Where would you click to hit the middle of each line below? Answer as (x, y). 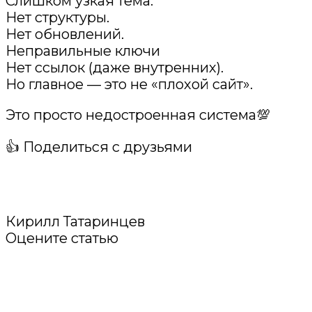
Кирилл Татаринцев (75, 222)
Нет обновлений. (65, 34)
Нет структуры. (57, 18)
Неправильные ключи (83, 51)
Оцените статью (62, 239)
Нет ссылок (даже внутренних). (115, 68)
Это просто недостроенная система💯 (138, 115)
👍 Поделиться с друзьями (99, 147)
